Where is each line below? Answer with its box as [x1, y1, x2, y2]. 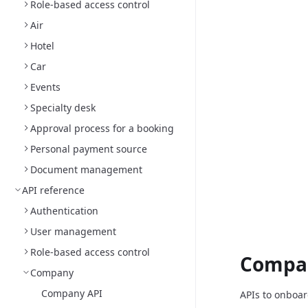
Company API [41, 287, 102, 300]
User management [30, 225, 116, 238]
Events [30, 80, 60, 93]
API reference [22, 184, 85, 197]
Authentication [30, 204, 98, 217]
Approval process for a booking [30, 122, 174, 135]
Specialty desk [30, 101, 96, 114]
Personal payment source [30, 142, 147, 155]
